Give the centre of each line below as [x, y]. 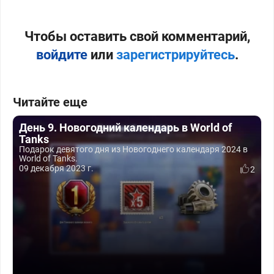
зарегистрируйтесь [175, 55]
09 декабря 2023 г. [56, 168]
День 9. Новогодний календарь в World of [125, 128]
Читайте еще [50, 102]
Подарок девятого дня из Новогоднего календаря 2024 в [133, 149]
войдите [61, 55]
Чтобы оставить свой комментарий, [137, 36]
